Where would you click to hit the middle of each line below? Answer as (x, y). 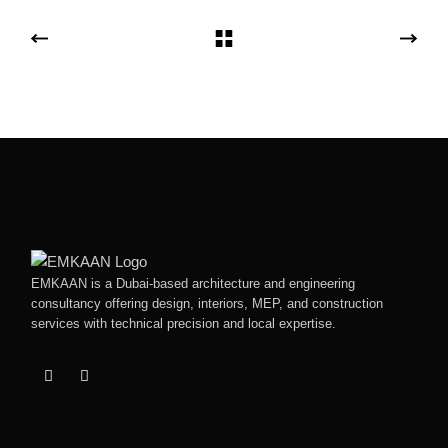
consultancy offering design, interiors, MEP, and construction (207, 303)
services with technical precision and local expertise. (184, 323)
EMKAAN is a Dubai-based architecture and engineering (193, 283)
